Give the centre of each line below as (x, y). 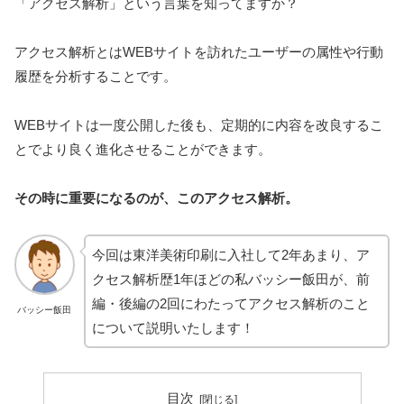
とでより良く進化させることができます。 (143, 150)
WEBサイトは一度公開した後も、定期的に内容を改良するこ (199, 125)
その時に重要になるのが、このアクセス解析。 (156, 198)
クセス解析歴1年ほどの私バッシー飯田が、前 (230, 280)
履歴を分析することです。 (96, 77)
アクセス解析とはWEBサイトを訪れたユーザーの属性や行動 (199, 52)
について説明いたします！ (173, 328)
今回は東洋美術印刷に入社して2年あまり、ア (230, 255)
